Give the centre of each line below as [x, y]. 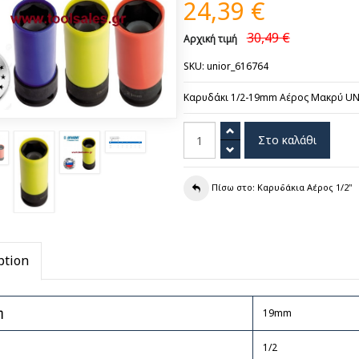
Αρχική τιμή [210, 39]
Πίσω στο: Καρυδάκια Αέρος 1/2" [281, 188]
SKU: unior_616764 [226, 66]
